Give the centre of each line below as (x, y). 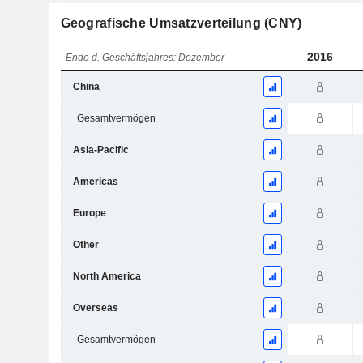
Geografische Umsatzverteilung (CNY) (181, 23)
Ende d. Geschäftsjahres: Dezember (145, 58)
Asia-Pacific (100, 150)
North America (107, 277)
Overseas (95, 308)
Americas (95, 182)
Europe (89, 214)
